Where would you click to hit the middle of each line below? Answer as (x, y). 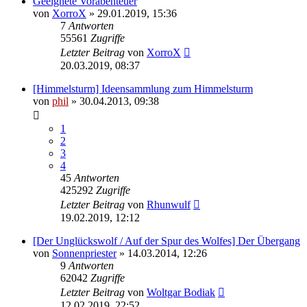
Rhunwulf (169, 204)
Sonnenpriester (84, 253)
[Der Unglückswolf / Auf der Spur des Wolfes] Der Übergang (167, 241)
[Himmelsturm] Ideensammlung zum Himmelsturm (143, 88)
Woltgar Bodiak (181, 292)
